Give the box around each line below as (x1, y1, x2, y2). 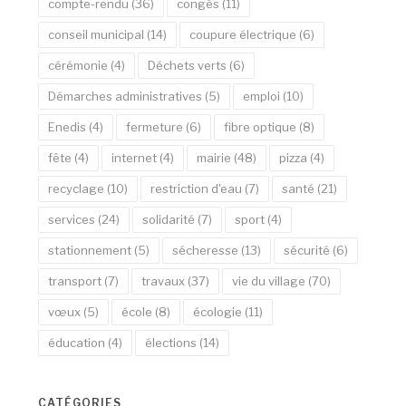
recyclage (48, 180, 105, 196)
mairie (197, 150, 232, 165)
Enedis (48, 119, 87, 134)
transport (48, 273, 102, 288)
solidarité (142, 211, 196, 227)
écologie (193, 304, 243, 319)
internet (111, 150, 158, 165)
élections (145, 334, 198, 350)
